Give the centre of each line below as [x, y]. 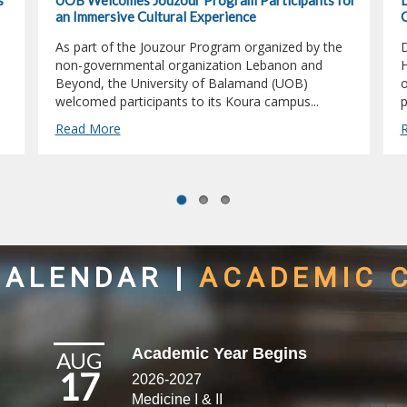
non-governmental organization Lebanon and [189, 65]
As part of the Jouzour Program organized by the [199, 47]
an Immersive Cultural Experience [155, 17]
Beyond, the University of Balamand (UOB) [181, 84]
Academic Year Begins [220, 353]
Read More [88, 129]
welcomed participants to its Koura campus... [187, 102]
